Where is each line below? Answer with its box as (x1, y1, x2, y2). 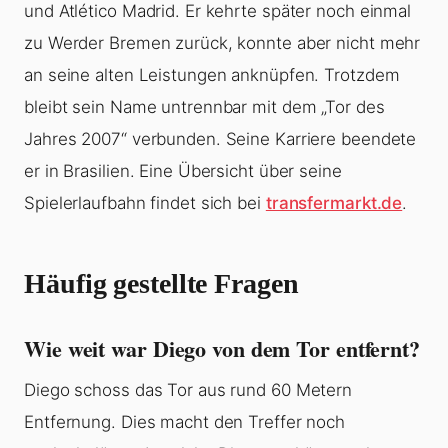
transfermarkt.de (265, 193, 403, 214)
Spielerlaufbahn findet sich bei (24, 193, 266, 214)
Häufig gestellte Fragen (24, 268, 299, 300)
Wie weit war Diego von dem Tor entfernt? (24, 332, 420, 366)
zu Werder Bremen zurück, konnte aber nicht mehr (24, 33, 421, 54)
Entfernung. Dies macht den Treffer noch (24, 412, 346, 433)
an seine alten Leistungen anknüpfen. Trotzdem (24, 65, 400, 86)
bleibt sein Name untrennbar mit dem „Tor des (24, 97, 385, 118)
